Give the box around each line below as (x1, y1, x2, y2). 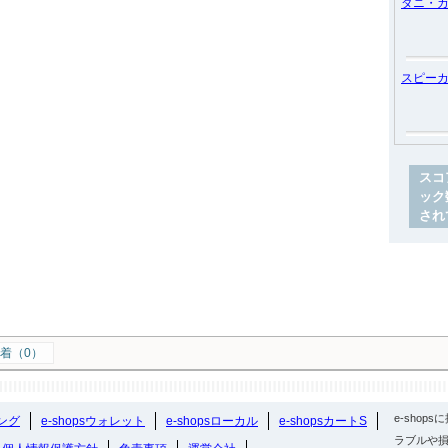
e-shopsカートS (279, 414, 367, 428)
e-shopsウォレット (41, 414, 145, 428)
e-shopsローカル (166, 414, 258, 428)
